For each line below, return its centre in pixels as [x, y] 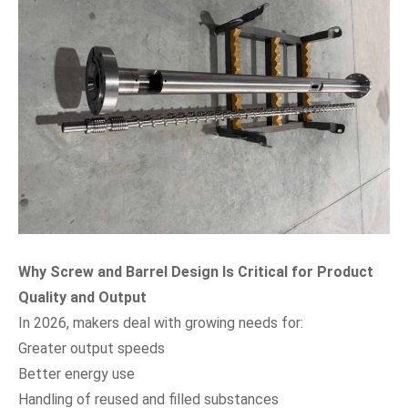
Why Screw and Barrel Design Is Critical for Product [196, 271]
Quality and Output [82, 297]
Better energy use [76, 373]
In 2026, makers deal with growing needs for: [161, 322]
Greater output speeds [92, 348]
